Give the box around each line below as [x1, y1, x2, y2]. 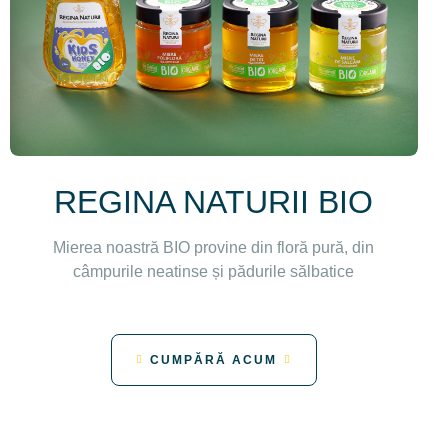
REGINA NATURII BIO [54, 183, 374, 220]
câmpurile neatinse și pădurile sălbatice [73, 262, 355, 280]
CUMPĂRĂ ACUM [149, 352, 277, 367]
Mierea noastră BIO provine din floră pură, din [53, 238, 375, 256]
